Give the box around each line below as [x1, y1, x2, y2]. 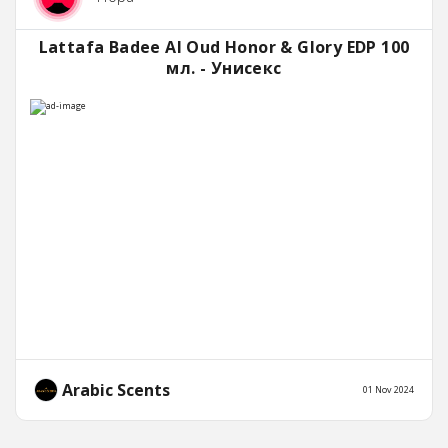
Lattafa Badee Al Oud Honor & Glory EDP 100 [38, 36, 410, 59]
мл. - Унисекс [166, 57, 282, 80]
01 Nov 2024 [363, 383, 414, 397]
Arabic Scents [58, 379, 170, 402]
